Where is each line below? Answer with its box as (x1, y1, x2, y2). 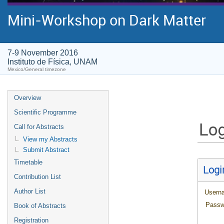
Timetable (14, 158, 42, 166)
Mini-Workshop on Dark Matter (7, 10, 206, 30)
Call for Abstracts (14, 123, 64, 130)
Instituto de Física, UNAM (7, 57, 97, 66)
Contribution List (14, 173, 61, 180)
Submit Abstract (23, 146, 69, 153)
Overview (14, 94, 41, 101)
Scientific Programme (14, 108, 76, 116)
